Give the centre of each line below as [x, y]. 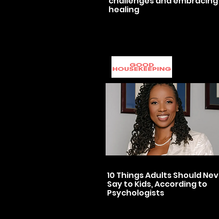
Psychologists [136, 193]
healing [124, 10]
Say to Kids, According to [157, 184]
